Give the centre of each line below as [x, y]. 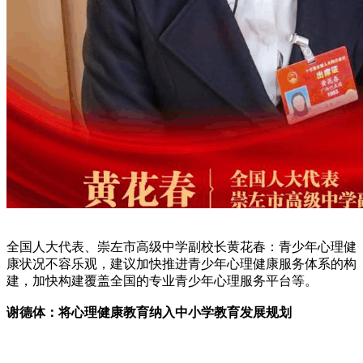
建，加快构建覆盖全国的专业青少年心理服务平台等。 [162, 280]
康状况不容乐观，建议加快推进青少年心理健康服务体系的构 [181, 263]
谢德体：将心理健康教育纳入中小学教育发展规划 [149, 312]
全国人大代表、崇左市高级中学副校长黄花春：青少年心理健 [181, 246]
